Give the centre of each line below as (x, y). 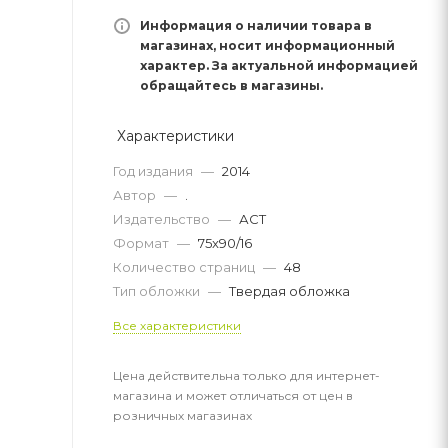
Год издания (154, 170)
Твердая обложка (289, 290)
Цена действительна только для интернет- (246, 375)
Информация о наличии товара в (256, 25)
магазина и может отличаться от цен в (233, 395)
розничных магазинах (182, 415)
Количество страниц (185, 266)
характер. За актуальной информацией (279, 65)
